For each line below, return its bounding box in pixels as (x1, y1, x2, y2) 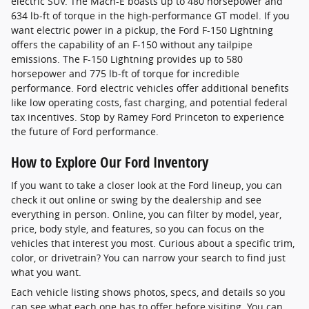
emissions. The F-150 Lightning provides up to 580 (11, 52, 243, 66)
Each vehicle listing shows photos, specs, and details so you (11, 286, 286, 299)
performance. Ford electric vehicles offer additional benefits (11, 81, 289, 94)
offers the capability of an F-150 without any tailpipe (11, 37, 252, 51)
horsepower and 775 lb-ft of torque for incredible (11, 66, 239, 80)
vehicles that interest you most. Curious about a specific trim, (11, 237, 295, 250)
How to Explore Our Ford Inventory (11, 152, 208, 172)
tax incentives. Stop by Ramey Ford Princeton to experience (11, 110, 284, 123)
